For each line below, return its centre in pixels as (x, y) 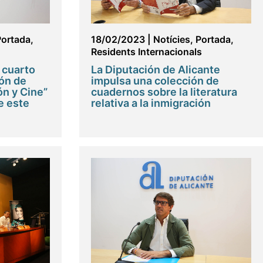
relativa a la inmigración (151, 103)
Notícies (171, 39)
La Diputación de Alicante (155, 69)
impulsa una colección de (155, 80)
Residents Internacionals (146, 51)
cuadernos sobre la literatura (164, 92)
